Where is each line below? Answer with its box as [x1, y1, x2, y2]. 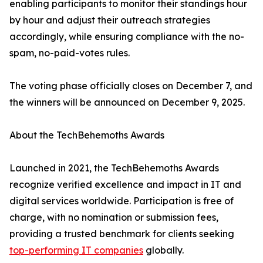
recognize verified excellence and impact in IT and [9, 178, 241, 191]
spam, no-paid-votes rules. [9, 47, 130, 59]
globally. [143, 244, 184, 257]
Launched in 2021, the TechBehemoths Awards [9, 162, 219, 174]
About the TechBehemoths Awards [9, 129, 164, 141]
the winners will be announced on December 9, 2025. [9, 96, 245, 109]
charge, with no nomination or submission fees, [9, 211, 218, 224]
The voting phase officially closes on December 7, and [9, 80, 252, 92]
